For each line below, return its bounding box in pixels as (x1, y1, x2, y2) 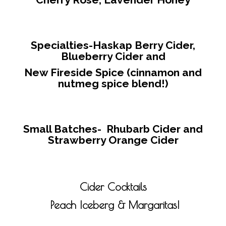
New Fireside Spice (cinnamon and (24, 66, 202, 79)
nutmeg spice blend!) (58, 77, 168, 90)
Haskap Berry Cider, (93, 38, 195, 51)
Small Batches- (23, 122, 101, 135)
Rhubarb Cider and (101, 122, 203, 135)
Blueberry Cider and (61, 49, 165, 63)
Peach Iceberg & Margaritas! (46, 198, 180, 211)
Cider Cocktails (79, 180, 147, 193)
